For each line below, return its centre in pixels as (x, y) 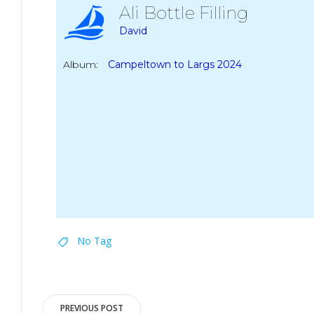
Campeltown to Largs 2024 (175, 64)
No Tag (94, 240)
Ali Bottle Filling (188, 13)
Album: (81, 64)
